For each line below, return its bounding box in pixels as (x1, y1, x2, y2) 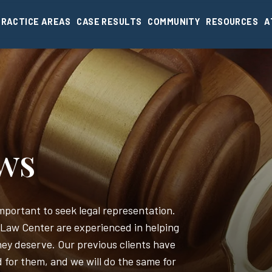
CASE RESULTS (76, 16, 142, 27)
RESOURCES (206, 16, 259, 27)
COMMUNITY (148, 16, 200, 27)
